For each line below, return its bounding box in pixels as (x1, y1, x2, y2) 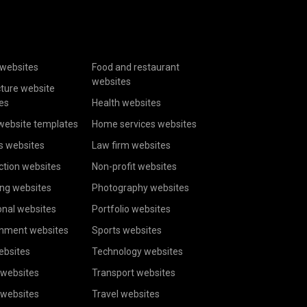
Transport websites (92, 267, 176, 279)
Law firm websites (92, 140, 171, 151)
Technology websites (92, 246, 184, 258)
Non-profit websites (92, 161, 177, 173)
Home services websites (92, 119, 197, 130)
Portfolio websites (92, 204, 171, 215)
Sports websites (92, 225, 162, 236)
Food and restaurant (92, 62, 180, 73)
